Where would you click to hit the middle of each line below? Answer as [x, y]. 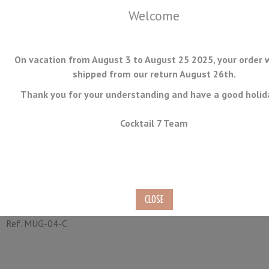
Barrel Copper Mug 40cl [107, 171]
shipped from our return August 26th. [154, 74]
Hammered [53, 193]
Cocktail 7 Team [154, 123]
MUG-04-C [44, 223]
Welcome [154, 16]
